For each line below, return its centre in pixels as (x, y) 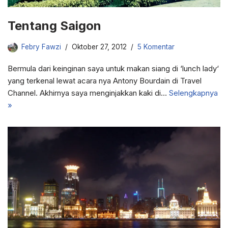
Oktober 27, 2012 (99, 47)
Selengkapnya (193, 93)
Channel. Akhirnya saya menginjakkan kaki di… (88, 93)
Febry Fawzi (41, 47)
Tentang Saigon (54, 26)
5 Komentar (156, 47)
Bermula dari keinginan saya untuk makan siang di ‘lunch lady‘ (113, 69)
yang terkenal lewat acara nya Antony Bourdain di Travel (105, 81)
